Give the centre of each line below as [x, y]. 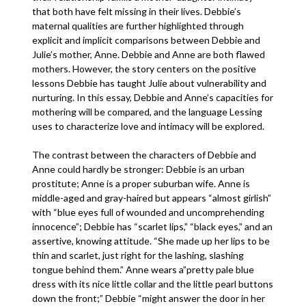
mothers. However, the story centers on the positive [144, 69]
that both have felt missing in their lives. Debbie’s [137, 11]
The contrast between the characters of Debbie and [144, 155]
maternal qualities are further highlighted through [138, 26]
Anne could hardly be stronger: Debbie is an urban [139, 169]
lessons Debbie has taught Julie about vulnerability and [150, 83]
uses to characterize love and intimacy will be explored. [150, 126]
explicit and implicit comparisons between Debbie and [147, 40]
